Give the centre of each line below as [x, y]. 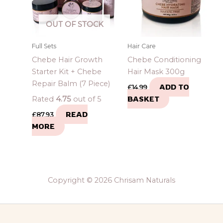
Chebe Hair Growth [67, 59]
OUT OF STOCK [74, 24]
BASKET [143, 99]
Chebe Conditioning [164, 59]
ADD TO [174, 87]
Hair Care [141, 46]
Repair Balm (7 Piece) [71, 83]
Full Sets [44, 46]
